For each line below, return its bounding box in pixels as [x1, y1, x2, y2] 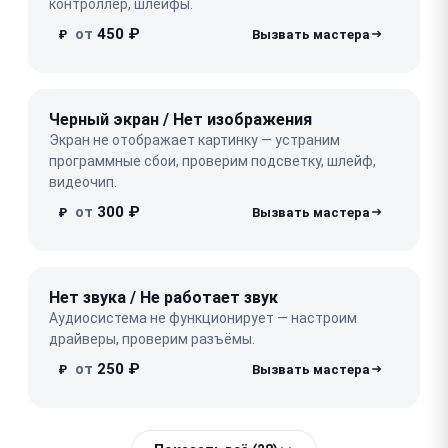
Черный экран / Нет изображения [49, 109, 312, 129]
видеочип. [49, 173, 117, 190]
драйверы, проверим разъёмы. [49, 330, 255, 347]
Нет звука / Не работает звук [49, 287, 278, 307]
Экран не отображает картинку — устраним [49, 131, 340, 148]
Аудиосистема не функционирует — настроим [49, 309, 357, 326]
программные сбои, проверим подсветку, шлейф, [49, 152, 376, 169]
